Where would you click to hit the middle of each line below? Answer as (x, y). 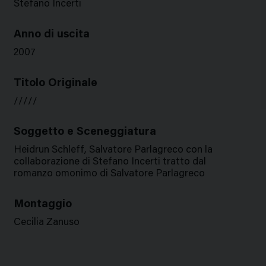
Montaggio (42, 205)
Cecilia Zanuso (46, 223)
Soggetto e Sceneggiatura (85, 132)
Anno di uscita (51, 35)
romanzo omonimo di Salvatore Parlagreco (109, 174)
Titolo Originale (55, 83)
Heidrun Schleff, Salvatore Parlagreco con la (113, 151)
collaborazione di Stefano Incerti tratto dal (110, 162)
